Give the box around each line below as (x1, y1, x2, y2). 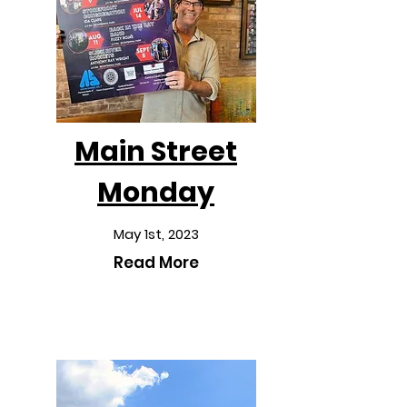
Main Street (74, 133, 237, 171)
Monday (97, 174, 214, 212)
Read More (113, 252, 199, 273)
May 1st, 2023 (113, 224, 199, 243)
